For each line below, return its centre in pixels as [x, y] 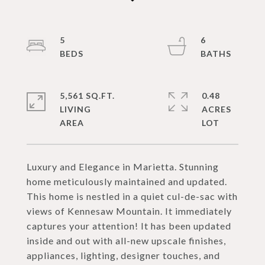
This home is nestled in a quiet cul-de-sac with [132, 196]
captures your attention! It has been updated [129, 226]
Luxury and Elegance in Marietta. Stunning [123, 167]
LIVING [75, 109]
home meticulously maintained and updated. [127, 181]
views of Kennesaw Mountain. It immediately [129, 211]
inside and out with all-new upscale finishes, [126, 240]
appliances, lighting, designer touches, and [123, 255]
